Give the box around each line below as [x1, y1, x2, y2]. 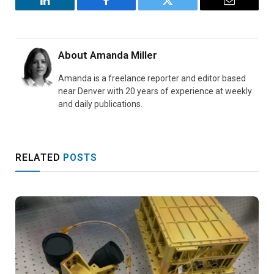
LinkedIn [43, 4, 84, 15]
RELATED [15, 152, 64, 164]
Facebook [105, 4, 149, 15]
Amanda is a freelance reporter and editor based [58, 73, 246, 84]
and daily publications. [58, 99, 143, 109]
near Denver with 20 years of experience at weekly [58, 86, 252, 97]
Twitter [166, 4, 199, 15]
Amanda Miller [90, 49, 157, 62]
